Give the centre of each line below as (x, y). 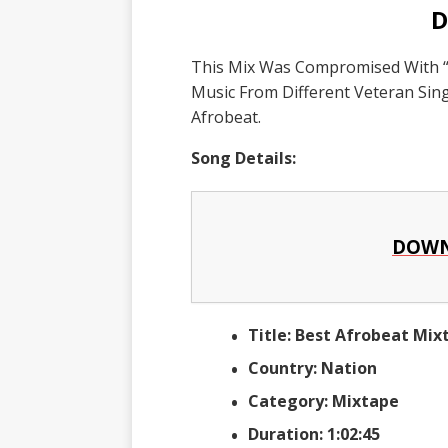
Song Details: (245, 157)
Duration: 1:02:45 (313, 433)
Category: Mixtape (323, 400)
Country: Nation (312, 367)
